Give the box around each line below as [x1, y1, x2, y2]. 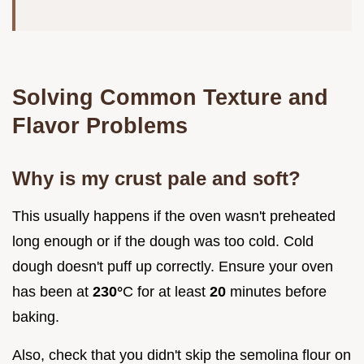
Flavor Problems [12, 112, 188, 138]
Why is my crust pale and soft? [12, 167, 301, 189]
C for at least [123, 283, 210, 300]
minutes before [226, 283, 327, 300]
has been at [12, 283, 93, 300]
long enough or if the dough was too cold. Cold [12, 232, 314, 249]
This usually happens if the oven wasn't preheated [12, 207, 336, 224]
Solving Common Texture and [12, 84, 328, 110]
